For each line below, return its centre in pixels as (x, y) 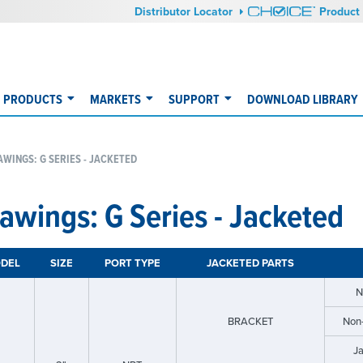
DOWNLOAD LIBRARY (303, 99)
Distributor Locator (186, 11)
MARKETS (115, 99)
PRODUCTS (33, 99)
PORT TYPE (132, 263)
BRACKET (250, 321)
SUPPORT (194, 99)
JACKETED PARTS (250, 263)
